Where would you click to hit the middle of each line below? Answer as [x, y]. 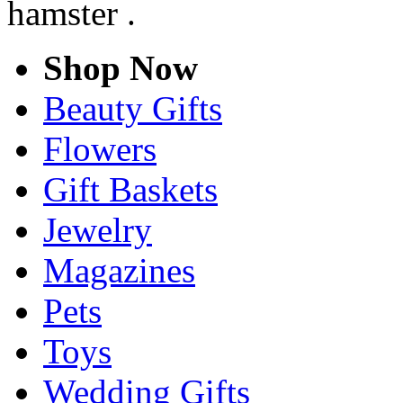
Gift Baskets [130, 189]
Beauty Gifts [133, 108]
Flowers [100, 148]
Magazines [119, 270]
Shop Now [121, 67]
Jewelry [98, 229]
